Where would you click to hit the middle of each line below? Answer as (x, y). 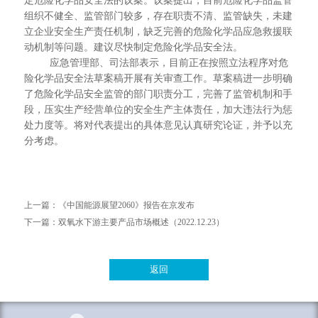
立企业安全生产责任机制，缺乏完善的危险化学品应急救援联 (158, 32)
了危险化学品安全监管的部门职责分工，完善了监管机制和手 (158, 94)
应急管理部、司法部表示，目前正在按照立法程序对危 (156, 63)
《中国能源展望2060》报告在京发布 (126, 205)
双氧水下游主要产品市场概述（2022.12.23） (141, 222)
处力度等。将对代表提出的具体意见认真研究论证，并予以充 (158, 125)
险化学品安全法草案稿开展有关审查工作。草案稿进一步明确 (158, 78)
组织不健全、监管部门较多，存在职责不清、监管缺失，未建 (158, 16)
